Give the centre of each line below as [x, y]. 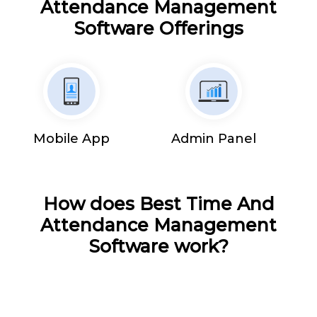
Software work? [158, 246]
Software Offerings [158, 28]
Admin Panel [214, 138]
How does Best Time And [158, 203]
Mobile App [71, 138]
